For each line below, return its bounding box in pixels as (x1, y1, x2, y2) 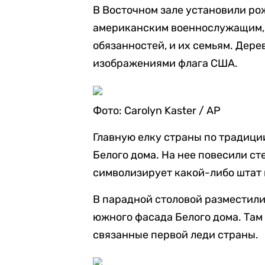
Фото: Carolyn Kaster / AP (93, 104, 221, 117)
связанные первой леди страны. (93, 228, 259, 241)
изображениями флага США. (93, 57, 238, 70)
